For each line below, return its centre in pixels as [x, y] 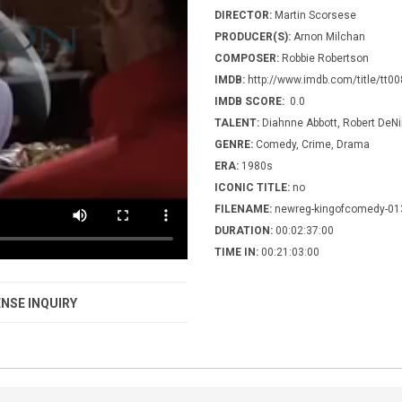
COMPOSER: [247, 58]
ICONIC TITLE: [252, 187]
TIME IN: [236, 252]
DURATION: [244, 230]
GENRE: [234, 144]
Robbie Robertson [324, 58]
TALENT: [237, 122]
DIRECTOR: [243, 15]
